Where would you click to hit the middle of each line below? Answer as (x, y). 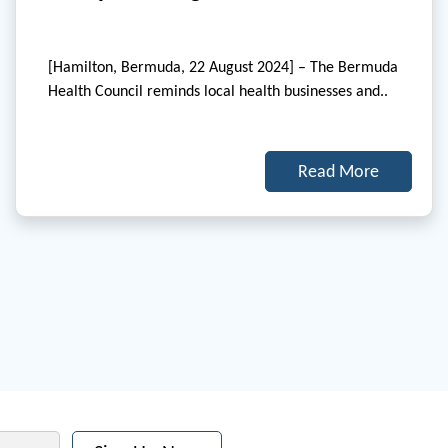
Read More (338, 171)
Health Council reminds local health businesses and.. (218, 91)
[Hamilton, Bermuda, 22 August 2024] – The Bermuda (223, 67)
